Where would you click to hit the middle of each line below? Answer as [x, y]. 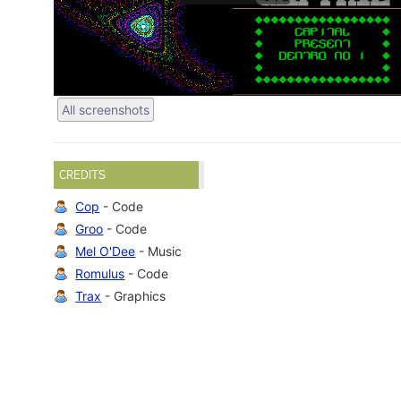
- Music [159, 252]
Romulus [100, 274]
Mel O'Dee [106, 252]
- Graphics [134, 296]
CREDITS [83, 175]
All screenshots [106, 110]
